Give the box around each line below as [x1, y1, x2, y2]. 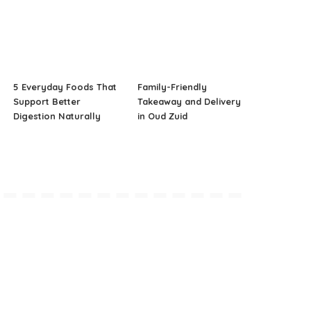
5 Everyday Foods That [13, 81, 117, 92]
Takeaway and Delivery [137, 95, 241, 107]
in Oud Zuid [137, 110, 187, 121]
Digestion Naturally [13, 110, 101, 121]
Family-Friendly [137, 81, 207, 92]
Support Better [13, 95, 81, 107]
